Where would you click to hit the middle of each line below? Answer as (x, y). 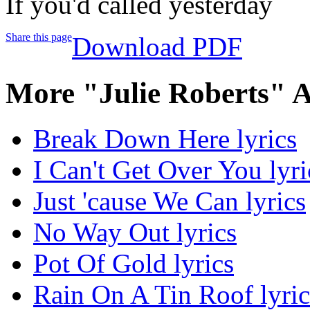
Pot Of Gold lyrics (134, 264)
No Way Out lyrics (135, 232)
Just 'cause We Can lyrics (170, 201)
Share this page (39, 37)
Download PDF (157, 46)
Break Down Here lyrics (165, 139)
